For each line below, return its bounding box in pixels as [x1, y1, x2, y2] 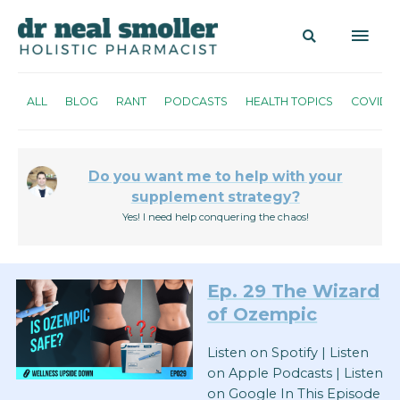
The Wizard [271, 280, 380, 303]
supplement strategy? [130, 188, 300, 206]
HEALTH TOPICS [246, 95, 333, 109]
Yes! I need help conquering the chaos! [121, 211, 309, 224]
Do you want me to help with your [87, 168, 343, 186]
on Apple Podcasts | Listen [207, 364, 384, 381]
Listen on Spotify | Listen [207, 344, 370, 361]
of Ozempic [207, 304, 318, 326]
